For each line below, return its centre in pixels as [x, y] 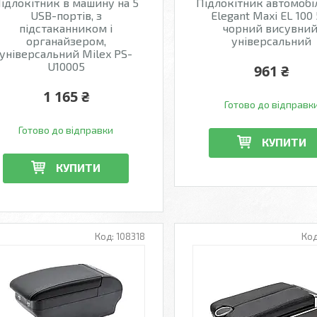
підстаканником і [66, 28]
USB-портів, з [66, 15]
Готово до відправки [66, 130]
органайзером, [66, 41]
